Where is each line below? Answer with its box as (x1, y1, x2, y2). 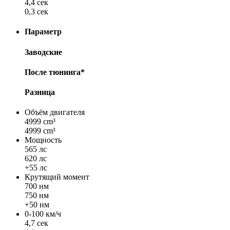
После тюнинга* (25, 67, 85, 76)
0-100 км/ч (25, 209, 61, 219)
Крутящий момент (25, 172, 89, 182)
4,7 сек (25, 219, 48, 228)
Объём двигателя (25, 108, 85, 117)
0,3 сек (25, 7, 48, 16)
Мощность (25, 136, 62, 145)
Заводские (25, 47, 62, 56)
